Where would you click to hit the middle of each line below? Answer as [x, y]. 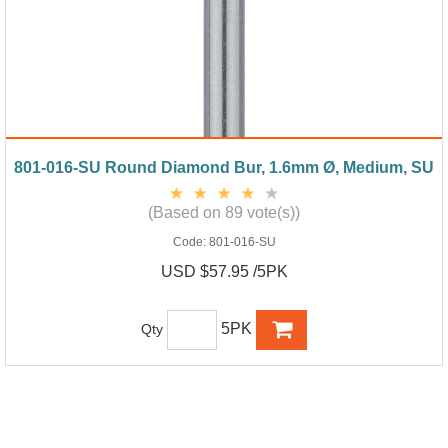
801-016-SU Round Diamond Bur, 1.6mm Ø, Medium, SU [224, 167]
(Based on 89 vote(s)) [224, 212]
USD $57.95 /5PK [224, 271]
